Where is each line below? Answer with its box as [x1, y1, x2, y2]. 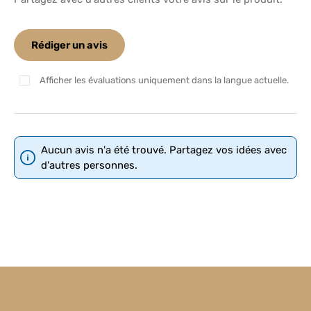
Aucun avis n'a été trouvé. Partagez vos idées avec [41, 144, 287, 156]
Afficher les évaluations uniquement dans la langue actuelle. [40, 75, 289, 85]
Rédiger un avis [31, 39, 108, 51]
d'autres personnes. [41, 159, 137, 171]
